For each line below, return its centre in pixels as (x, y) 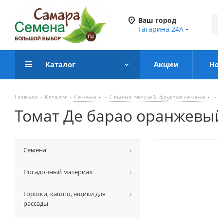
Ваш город (157, 20)
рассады (36, 203)
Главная (26, 97)
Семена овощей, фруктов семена (157, 97)
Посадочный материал (58, 172)
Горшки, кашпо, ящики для (64, 194)
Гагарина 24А (161, 29)
